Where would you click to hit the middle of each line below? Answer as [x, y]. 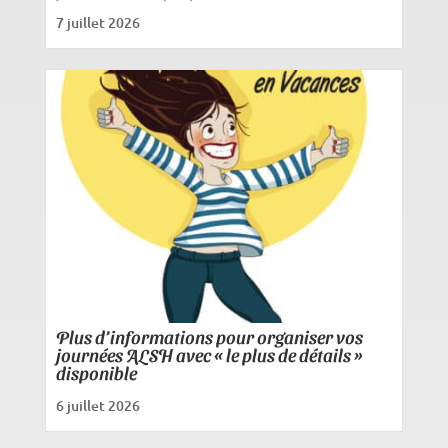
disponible [96, 373]
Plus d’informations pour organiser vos [209, 337]
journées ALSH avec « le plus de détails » [209, 355]
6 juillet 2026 [97, 406]
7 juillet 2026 [97, 23]
